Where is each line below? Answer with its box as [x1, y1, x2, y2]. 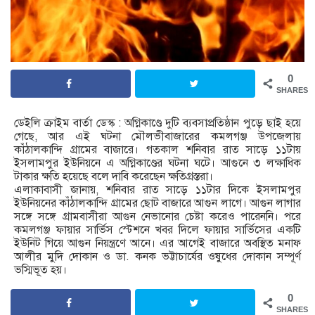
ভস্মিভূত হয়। [14, 262, 67, 277]
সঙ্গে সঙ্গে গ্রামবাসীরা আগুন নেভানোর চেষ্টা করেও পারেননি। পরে [14, 209, 301, 224]
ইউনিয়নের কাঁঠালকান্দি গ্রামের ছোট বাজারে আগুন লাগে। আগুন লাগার [14, 195, 301, 210]
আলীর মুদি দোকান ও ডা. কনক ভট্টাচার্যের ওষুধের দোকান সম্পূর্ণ [14, 249, 301, 264]
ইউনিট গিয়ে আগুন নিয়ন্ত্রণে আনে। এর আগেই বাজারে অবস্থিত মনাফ [14, 236, 301, 250]
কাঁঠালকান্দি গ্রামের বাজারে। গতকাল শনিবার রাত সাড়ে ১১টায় [14, 142, 301, 157]
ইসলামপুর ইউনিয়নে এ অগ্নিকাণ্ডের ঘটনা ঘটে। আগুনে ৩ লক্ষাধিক [14, 155, 301, 170]
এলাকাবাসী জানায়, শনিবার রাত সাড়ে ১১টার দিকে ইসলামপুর [14, 182, 301, 197]
